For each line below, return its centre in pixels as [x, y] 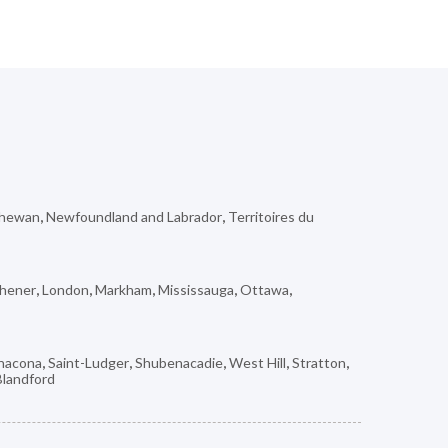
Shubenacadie [179, 362]
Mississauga [196, 289]
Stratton [319, 362]
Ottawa [264, 289]
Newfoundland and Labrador [134, 216]
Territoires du [271, 216]
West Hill [257, 362]
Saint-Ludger [88, 362]
